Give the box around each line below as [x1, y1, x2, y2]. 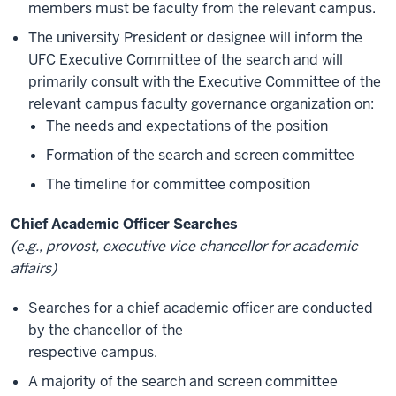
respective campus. [28, 343, 157, 362]
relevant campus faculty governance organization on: [28, 95, 374, 114]
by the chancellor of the [28, 321, 183, 340]
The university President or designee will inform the [28, 28, 362, 48]
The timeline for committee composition [46, 175, 310, 194]
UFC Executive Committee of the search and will [28, 50, 343, 70]
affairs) [11, 259, 57, 278]
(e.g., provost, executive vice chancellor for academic [11, 237, 358, 256]
